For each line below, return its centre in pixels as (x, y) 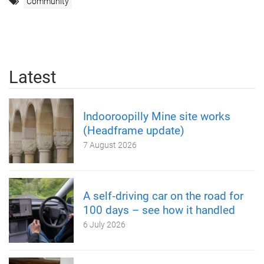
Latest (32, 77)
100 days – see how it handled (159, 210)
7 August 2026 (110, 145)
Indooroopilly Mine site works (157, 116)
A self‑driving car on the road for (163, 196)
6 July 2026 (104, 224)
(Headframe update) (134, 130)
